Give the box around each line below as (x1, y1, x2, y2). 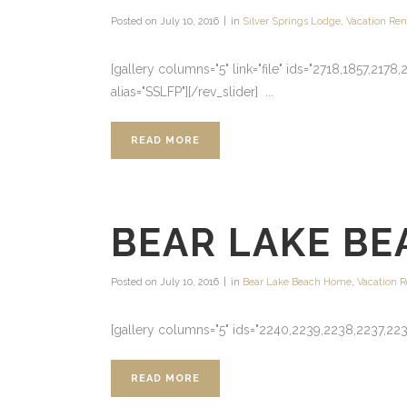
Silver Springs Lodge (243, 15, 341, 27)
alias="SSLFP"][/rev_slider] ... (111, 84, 273, 99)
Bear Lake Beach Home (243, 276, 352, 288)
